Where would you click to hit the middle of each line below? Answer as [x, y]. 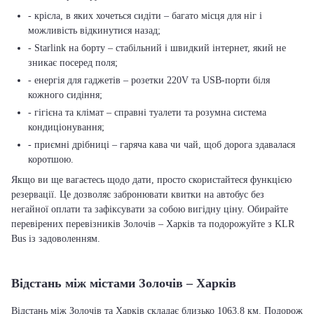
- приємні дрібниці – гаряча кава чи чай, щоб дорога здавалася [162, 145]
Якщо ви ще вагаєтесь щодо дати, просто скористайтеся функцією [151, 180]
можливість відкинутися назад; [94, 30]
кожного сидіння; [65, 95]
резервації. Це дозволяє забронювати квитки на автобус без [138, 194]
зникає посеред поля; [73, 63]
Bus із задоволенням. [56, 239]
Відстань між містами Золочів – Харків [124, 283]
